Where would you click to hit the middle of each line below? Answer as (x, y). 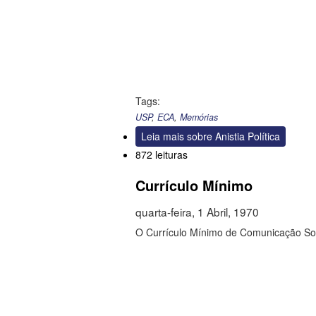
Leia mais (163, 136)
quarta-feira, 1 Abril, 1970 (197, 212)
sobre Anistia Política (232, 136)
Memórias (199, 117)
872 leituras (162, 155)
